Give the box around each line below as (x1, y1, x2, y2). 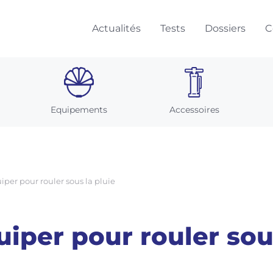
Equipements (51, 104, 107, 115)
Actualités (92, 23, 141, 34)
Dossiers (205, 23, 246, 34)
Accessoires (169, 104, 219, 115)
